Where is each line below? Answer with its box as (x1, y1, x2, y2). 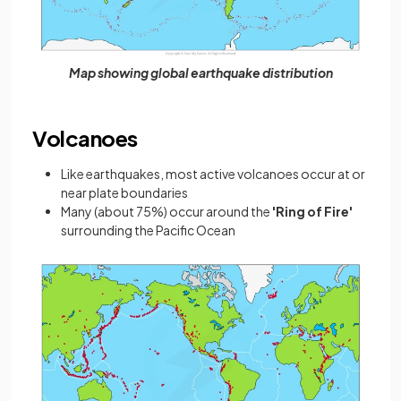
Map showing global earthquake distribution (68, 64, 333, 81)
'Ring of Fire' (270, 203, 353, 220)
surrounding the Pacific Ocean (61, 222, 235, 239)
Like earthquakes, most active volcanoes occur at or (61, 166, 365, 183)
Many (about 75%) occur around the (61, 203, 270, 220)
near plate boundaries (61, 184, 188, 201)
